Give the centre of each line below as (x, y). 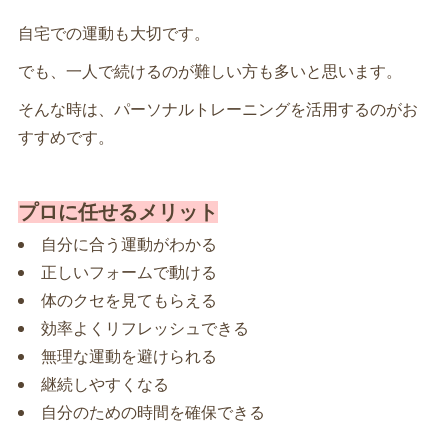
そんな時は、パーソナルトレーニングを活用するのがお (217, 108)
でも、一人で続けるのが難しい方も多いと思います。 (209, 70)
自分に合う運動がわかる (128, 243)
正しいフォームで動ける (128, 271)
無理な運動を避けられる (128, 355)
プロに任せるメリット (117, 211)
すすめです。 (65, 136)
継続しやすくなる (104, 383)
